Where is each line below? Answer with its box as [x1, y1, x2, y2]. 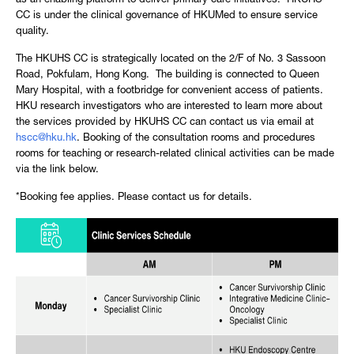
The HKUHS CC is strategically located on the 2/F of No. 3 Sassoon [16, 55, 326, 65]
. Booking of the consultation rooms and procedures [77, 134, 315, 144]
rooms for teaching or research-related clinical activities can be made [16, 149, 334, 160]
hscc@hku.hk [16, 134, 77, 144]
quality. [16, 27, 49, 37]
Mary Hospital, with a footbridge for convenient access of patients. [16, 86, 323, 96]
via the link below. [16, 165, 99, 175]
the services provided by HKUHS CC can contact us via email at [16, 118, 314, 128]
